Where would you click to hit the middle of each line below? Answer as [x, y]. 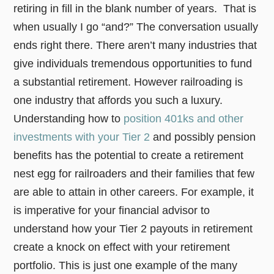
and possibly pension [203, 137]
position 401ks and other [184, 119]
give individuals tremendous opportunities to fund [133, 64]
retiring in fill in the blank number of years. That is [135, 9]
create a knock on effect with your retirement [122, 247]
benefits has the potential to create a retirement [129, 156]
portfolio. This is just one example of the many [126, 266]
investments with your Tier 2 [82, 137]
